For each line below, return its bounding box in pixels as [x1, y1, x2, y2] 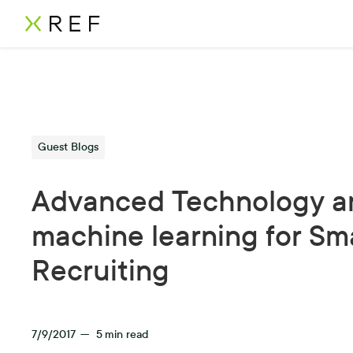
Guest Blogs [38, 140, 99, 154]
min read [105, 328, 149, 341]
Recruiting [32, 255, 170, 288]
